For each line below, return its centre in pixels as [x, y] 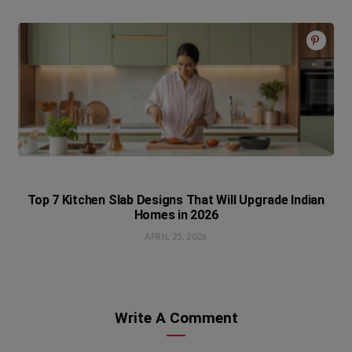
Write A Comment [176, 318]
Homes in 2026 [176, 215]
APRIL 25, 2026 [176, 236]
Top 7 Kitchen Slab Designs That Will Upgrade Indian [176, 200]
